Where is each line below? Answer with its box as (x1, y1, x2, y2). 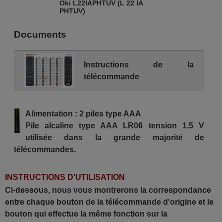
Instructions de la (83, 60, 194, 69)
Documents (13, 29, 66, 40)
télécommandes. (13, 145, 76, 154)
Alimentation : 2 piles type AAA (25, 110, 141, 118)
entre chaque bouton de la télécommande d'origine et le (5, 198, 214, 207)
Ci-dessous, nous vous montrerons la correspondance (5, 186, 211, 195)
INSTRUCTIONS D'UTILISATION (5, 173, 125, 182)
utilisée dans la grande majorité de (25, 133, 205, 142)
